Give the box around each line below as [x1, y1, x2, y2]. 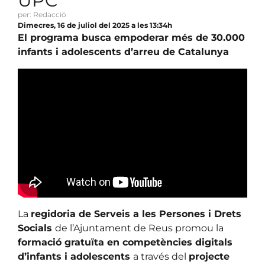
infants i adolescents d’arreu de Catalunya [18, 46, 229, 58]
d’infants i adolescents [18, 251, 133, 263]
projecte [189, 251, 230, 263]
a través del [133, 251, 189, 263]
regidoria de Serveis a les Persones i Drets [31, 208, 241, 220]
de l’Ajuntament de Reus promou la [55, 222, 224, 234]
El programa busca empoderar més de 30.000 [18, 32, 245, 44]
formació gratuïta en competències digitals [18, 237, 232, 248]
